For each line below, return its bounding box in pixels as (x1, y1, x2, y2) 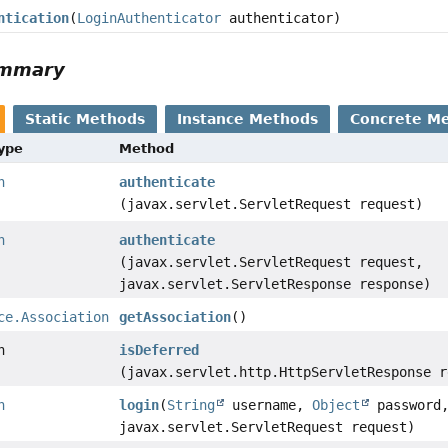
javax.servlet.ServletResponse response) (119, 276, 432, 293)
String (167, 397, 216, 414)
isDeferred (119, 342, 200, 359)
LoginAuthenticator (77, 10, 222, 27)
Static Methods (25, 111, 146, 128)
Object (312, 397, 361, 414)
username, (224, 397, 313, 414)
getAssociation (119, 309, 232, 326)
